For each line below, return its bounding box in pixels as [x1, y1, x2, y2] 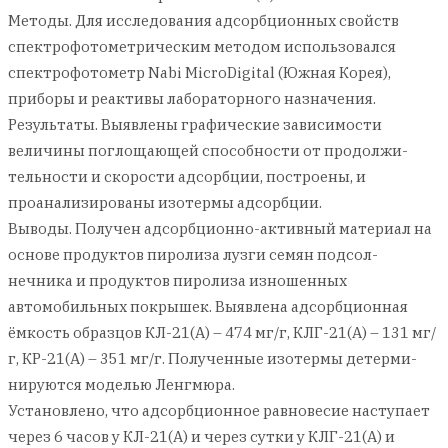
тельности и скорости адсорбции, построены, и [8, 167, 366, 186]
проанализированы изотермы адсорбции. [8, 193, 322, 212]
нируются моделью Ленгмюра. [8, 375, 235, 394]
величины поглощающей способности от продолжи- [8, 141, 408, 160]
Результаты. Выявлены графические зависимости [8, 115, 382, 134]
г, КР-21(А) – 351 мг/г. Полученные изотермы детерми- [8, 349, 417, 368]
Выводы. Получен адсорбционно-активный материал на [8, 219, 432, 238]
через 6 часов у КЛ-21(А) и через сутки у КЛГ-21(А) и [8, 427, 395, 446]
